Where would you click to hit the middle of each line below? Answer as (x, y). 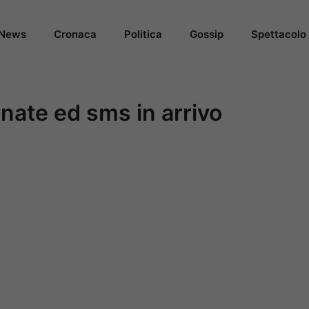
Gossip (207, 34)
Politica (143, 34)
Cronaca (75, 34)
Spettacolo (279, 34)
